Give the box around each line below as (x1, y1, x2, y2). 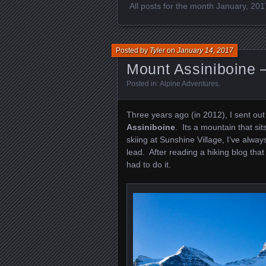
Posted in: (126, 79, 160, 88)
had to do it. (126, 159, 173, 169)
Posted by (116, 46, 150, 55)
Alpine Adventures (160, 79, 218, 88)
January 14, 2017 (177, 46, 233, 55)
